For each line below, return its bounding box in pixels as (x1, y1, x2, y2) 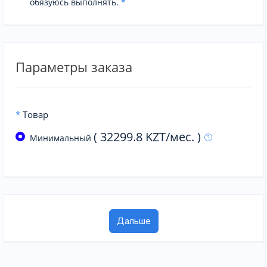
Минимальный (30, 132, 94, 144)
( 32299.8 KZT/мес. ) (94, 128, 204, 145)
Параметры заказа (15, 57, 132, 76)
